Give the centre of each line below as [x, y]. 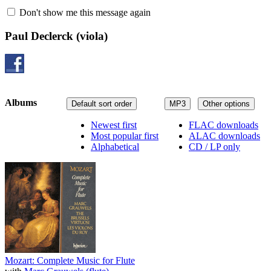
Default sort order [102, 103]
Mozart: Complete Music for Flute [70, 260]
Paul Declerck [39, 36]
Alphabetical [115, 146]
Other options [226, 103]
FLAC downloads [224, 125]
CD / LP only [214, 146]
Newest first [114, 125]
